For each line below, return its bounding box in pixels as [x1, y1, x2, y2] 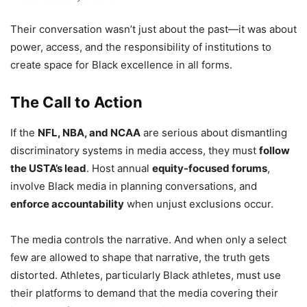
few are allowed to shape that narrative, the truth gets [10, 251, 270, 265]
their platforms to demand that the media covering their [10, 286, 278, 300]
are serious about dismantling [140, 126, 287, 140]
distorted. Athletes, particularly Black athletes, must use [10, 269, 281, 282]
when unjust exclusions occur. [124, 197, 273, 211]
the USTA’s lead [10, 162, 86, 175]
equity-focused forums [152, 162, 267, 175]
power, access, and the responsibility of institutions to [10, 40, 271, 54]
